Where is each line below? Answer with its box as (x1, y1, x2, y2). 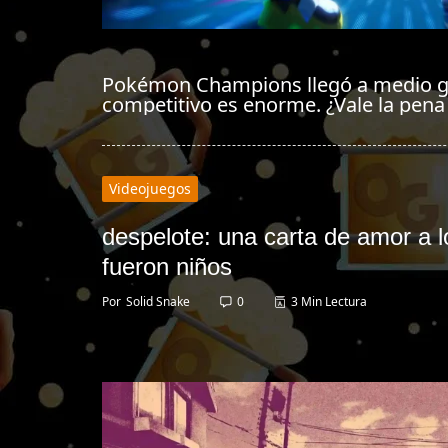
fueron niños (102, 252, 232, 280)
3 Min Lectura (291, 292, 367, 310)
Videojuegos (109, 178, 191, 198)
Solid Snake (126, 292, 190, 310)
